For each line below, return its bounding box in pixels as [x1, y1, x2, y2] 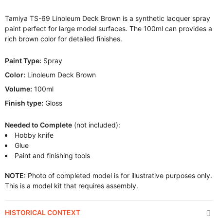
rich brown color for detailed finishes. [5, 35, 122, 43]
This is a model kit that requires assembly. [5, 182, 138, 190]
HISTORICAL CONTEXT [5, 208, 80, 217]
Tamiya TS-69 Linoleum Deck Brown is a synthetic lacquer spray [5, 14, 210, 22]
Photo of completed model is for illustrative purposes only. [26, 171, 212, 180]
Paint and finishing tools [15, 151, 90, 160]
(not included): [72, 121, 120, 129]
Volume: [5, 85, 32, 93]
